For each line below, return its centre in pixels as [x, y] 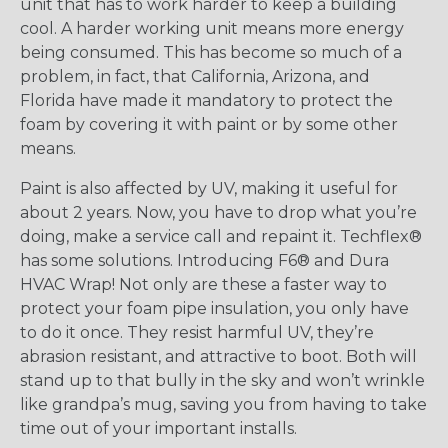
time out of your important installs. [158, 428]
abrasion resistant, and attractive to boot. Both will [218, 356]
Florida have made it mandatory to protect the [206, 100]
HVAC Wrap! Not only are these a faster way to [203, 284]
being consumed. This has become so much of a [211, 52]
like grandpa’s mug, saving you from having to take [223, 404]
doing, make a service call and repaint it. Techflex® [221, 236]
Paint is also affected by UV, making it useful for [209, 188]
